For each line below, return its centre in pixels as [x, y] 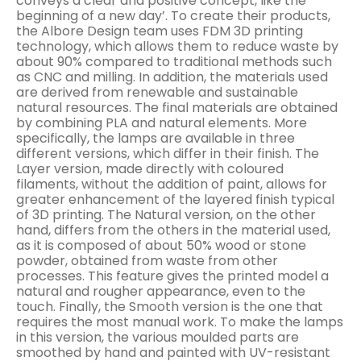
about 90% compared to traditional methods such [174, 61]
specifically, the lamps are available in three [156, 138]
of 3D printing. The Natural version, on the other [166, 214]
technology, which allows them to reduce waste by [177, 46]
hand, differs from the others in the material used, [173, 230]
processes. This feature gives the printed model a [172, 276]
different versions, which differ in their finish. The [168, 153]
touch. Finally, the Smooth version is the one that [170, 306]
